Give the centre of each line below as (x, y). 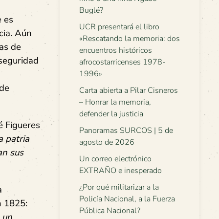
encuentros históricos (116, 50)
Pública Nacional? (110, 211)
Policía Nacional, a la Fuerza (127, 199)
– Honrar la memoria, (115, 102)
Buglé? (91, 10)
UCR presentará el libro (119, 27)
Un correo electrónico (115, 159)
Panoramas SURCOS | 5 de (126, 131)
